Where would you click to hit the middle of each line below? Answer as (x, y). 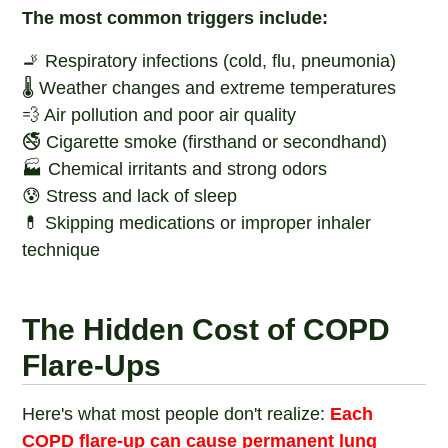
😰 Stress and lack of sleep (130, 196)
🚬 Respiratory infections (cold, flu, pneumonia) (209, 61)
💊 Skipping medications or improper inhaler (197, 223)
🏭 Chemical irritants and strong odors (175, 169)
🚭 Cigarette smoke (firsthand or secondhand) (205, 142)
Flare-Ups (92, 365)
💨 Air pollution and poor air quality (159, 115)
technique (61, 250)
